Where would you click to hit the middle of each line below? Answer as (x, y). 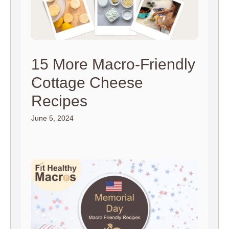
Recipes (59, 101)
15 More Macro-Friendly (113, 64)
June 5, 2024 (52, 118)
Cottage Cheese (87, 82)
